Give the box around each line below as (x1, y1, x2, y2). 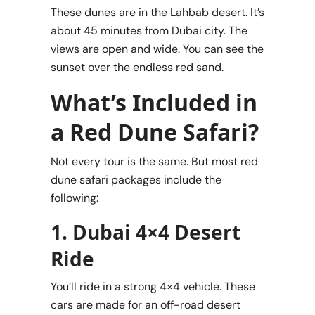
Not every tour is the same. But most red (51, 154, 258, 169)
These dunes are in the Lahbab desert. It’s (51, 5, 264, 20)
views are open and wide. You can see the (51, 41, 264, 57)
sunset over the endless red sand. (51, 60, 224, 75)
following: (51, 191, 98, 206)
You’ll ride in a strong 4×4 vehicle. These (51, 279, 255, 295)
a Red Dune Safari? (51, 117, 259, 148)
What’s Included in (51, 87, 257, 118)
